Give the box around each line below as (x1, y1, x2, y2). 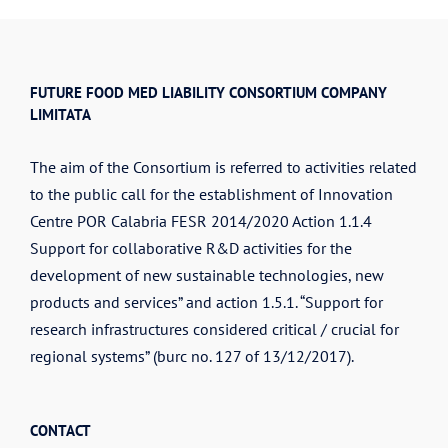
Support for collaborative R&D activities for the (30, 237, 352, 258)
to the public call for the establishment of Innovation (30, 183, 393, 204)
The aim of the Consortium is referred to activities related (30, 156, 417, 177)
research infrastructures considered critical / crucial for (30, 318, 399, 339)
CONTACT (30, 420, 91, 440)
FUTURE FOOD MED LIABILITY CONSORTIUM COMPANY (30, 82, 387, 102)
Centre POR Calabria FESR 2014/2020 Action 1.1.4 (30, 210, 372, 231)
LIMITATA (30, 104, 91, 124)
